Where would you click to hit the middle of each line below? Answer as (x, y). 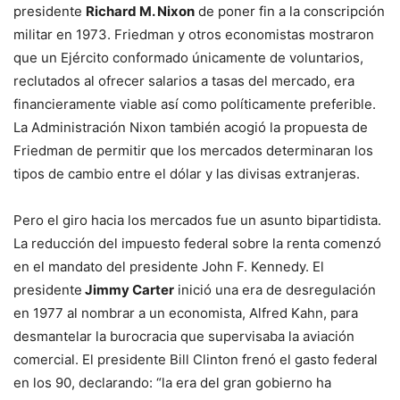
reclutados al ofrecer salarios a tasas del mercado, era (184, 80)
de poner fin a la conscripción (290, 11)
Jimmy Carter (128, 289)
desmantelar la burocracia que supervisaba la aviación (184, 336)
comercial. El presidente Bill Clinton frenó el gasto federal (196, 359)
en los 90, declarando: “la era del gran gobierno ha (172, 382)
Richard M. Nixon (140, 11)
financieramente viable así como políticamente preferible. (195, 104)
